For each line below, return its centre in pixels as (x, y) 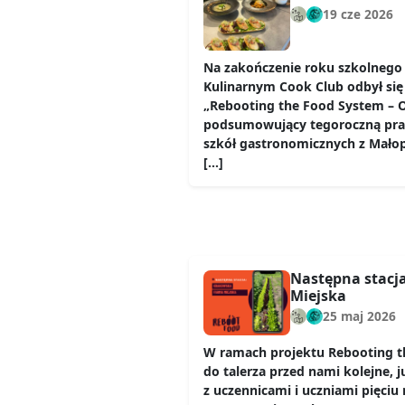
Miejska (318, 295)
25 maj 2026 (359, 316)
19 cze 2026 (358, 14)
